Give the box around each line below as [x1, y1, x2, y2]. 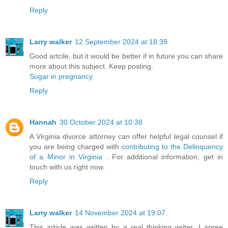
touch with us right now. [30, 162, 105, 171]
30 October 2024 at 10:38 [60, 118, 142, 126]
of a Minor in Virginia [30, 152, 103, 161]
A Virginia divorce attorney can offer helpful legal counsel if [30, 132, 223, 140]
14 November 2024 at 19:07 [75, 208, 165, 217]
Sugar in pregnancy [30, 72, 93, 80]
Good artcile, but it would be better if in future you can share [30, 51, 223, 60]
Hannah [30, 118, 56, 126]
